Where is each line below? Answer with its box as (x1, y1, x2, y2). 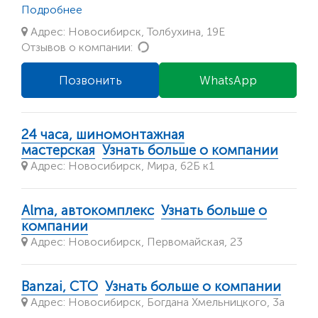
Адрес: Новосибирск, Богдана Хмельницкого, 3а (28, 295, 285, 309)
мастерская (21, 141, 95, 158)
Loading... (149, 39, 197, 53)
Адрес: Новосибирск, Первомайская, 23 (28, 234, 243, 248)
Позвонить (58, 72, 122, 87)
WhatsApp (199, 72, 257, 87)
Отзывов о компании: (21, 40, 136, 54)
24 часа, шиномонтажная (21, 126, 185, 143)
